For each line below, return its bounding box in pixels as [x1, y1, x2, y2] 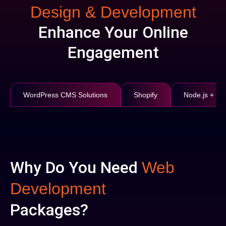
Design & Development [30, 3, 196, 21]
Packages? [10, 200, 88, 219]
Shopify [134, 91, 157, 99]
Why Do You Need [10, 158, 142, 177]
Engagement [67, 43, 159, 62]
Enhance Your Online [38, 23, 188, 42]
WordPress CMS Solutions [23, 91, 107, 99]
